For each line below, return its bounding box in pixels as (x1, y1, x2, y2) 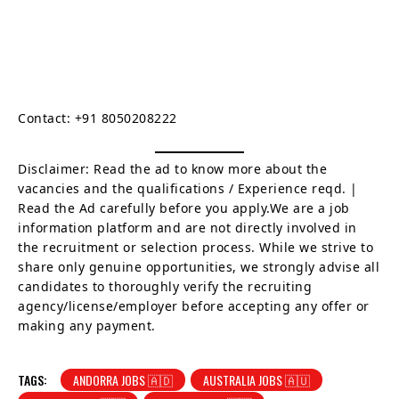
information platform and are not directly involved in (18, 218, 357, 236)
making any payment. (18, 316, 156, 334)
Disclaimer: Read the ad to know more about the (18, 159, 327, 177)
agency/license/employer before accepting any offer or (18, 297, 370, 314)
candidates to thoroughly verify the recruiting (18, 277, 312, 295)
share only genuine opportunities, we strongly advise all (18, 257, 379, 275)
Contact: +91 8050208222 (18, 109, 177, 126)
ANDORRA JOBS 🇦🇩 (73, 370, 173, 389)
